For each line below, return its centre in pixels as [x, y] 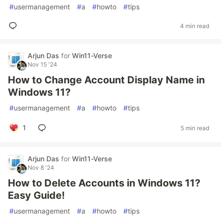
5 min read [195, 128]
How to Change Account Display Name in [106, 80]
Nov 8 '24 [41, 167]
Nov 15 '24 [42, 64]
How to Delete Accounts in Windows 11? [104, 183]
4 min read [195, 26]
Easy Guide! [36, 195]
